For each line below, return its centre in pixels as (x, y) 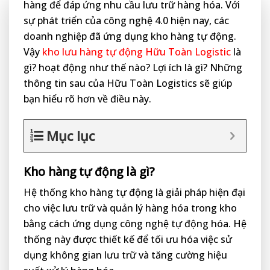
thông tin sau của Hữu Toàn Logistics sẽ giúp (128, 83)
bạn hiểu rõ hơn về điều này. (87, 99)
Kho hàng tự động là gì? (89, 171)
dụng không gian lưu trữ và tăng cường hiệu (125, 255)
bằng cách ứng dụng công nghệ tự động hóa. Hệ (135, 224)
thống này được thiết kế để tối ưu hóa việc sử (128, 240)
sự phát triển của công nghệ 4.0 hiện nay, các (126, 20)
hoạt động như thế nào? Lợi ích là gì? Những (140, 67)
